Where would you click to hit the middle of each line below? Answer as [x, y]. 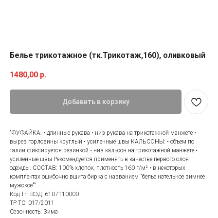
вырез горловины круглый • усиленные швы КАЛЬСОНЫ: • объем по [102, 142]
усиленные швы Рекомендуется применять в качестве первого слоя [99, 159]
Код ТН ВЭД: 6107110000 [44, 194]
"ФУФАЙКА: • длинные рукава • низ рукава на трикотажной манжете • [103, 133]
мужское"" [23, 186]
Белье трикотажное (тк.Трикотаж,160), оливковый [108, 55]
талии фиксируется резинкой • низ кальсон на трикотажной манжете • [104, 151]
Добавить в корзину [96, 102]
